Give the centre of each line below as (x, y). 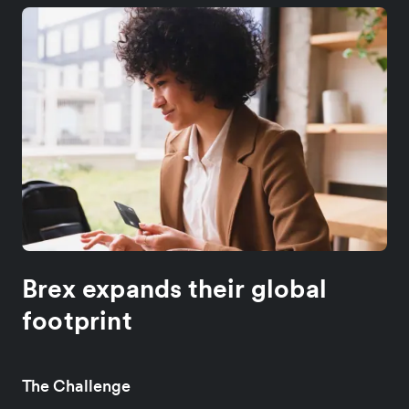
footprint (77, 320)
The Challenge (76, 385)
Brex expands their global (175, 288)
